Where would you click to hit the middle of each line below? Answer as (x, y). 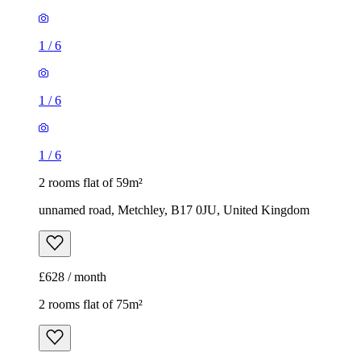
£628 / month (73, 277)
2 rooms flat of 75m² (91, 305)
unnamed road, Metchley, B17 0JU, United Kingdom (174, 210)
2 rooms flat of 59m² (91, 183)
